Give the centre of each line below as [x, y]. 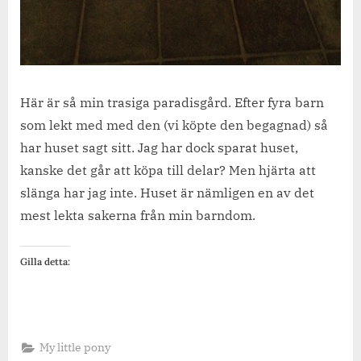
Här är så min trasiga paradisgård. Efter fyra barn [172, 102]
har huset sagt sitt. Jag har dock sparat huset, [159, 147]
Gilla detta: [45, 261]
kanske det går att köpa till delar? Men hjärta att [168, 170]
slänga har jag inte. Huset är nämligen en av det [167, 192]
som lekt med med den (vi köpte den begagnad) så [174, 124]
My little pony [75, 348]
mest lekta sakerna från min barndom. [138, 215]
